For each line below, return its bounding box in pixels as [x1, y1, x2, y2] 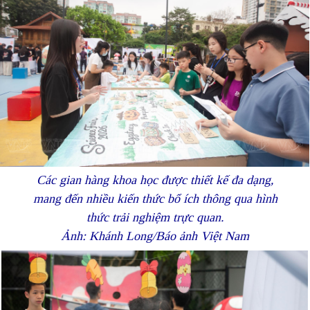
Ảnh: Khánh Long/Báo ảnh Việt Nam [61, 228, 249, 243]
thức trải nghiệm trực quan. [86, 210, 224, 224]
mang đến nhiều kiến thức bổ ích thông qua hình [33, 191, 277, 206]
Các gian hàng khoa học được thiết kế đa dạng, [36, 172, 274, 187]
